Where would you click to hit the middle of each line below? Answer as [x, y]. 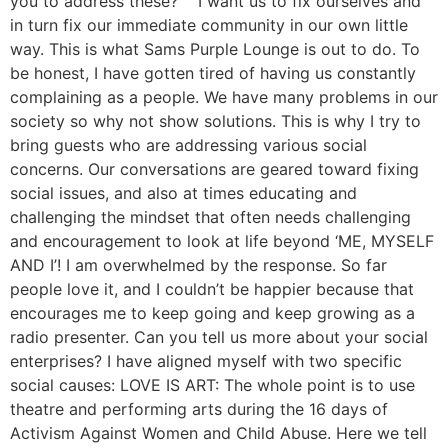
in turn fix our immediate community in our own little [209, 24]
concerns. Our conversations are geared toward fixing [214, 168]
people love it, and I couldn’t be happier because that [212, 288]
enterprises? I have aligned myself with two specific [206, 360]
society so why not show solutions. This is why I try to [215, 120]
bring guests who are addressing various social [188, 144]
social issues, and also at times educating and [183, 192]
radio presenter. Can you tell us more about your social [219, 336]
